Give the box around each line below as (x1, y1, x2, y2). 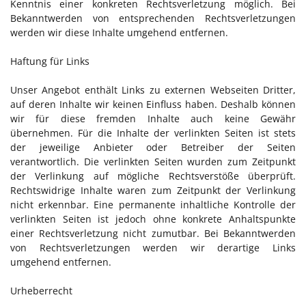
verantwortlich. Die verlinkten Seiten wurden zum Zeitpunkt (10, 155, 296, 168)
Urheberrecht (10, 284, 72, 297)
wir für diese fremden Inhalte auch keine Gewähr (10, 112, 296, 125)
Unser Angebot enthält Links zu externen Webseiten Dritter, (10, 83, 296, 96)
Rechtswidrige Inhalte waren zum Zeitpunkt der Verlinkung (10, 184, 296, 197)
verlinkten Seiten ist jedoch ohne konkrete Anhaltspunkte (10, 212, 296, 225)
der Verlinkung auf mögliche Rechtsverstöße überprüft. (10, 169, 296, 182)
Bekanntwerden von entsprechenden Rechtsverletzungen (10, 12, 296, 25)
